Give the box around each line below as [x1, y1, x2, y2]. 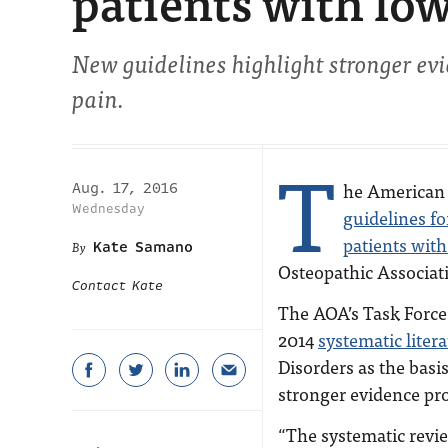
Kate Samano [93, 236, 193, 258]
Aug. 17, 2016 [72, 177, 178, 199]
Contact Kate [72, 276, 163, 296]
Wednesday [72, 199, 145, 218]
